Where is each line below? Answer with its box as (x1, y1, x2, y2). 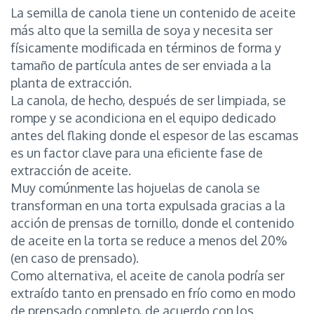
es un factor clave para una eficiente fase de (11, 144, 263, 161)
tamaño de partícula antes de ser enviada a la (11, 57, 271, 73)
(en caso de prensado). (11, 250, 139, 266)
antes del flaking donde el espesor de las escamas (11, 127, 299, 143)
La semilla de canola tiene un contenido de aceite (11, 4, 296, 20)
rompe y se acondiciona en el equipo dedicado (11, 109, 276, 125)
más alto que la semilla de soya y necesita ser (11, 22, 273, 38)
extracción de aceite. (11, 162, 131, 178)
